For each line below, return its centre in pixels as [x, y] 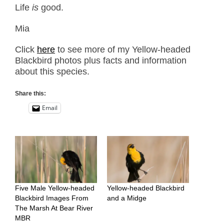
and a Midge [127, 198]
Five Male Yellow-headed [55, 188]
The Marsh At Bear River [54, 208]
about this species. [52, 71]
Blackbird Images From [52, 198]
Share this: [30, 93]
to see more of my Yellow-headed [123, 49]
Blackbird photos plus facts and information [101, 60]
